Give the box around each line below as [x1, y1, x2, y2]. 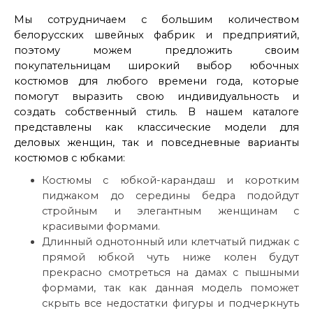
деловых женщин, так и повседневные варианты [14, 136, 299, 150]
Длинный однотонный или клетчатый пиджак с [42, 235, 299, 249]
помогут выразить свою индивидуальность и [14, 90, 299, 103]
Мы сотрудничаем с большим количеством [14, 13, 299, 27]
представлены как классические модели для [14, 121, 299, 134]
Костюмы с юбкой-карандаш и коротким [42, 174, 299, 187]
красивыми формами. [42, 220, 160, 233]
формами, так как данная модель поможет [42, 282, 299, 295]
